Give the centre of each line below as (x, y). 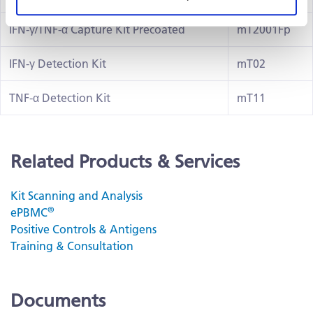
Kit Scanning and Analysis (77, 196)
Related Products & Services (125, 162)
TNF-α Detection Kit (60, 98)
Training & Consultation (72, 246)
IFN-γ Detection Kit (58, 64)
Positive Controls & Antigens (83, 229)
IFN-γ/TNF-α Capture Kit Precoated (97, 29)
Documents (58, 301)
